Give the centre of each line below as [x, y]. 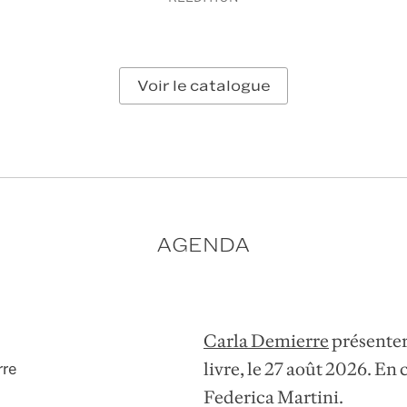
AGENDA [203, 245]
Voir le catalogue [203, 86]
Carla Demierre [266, 341]
